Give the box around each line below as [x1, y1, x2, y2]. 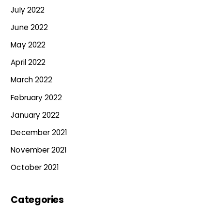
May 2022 [11, 40, 46, 50]
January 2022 [11, 109, 60, 120]
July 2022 [11, 4, 45, 15]
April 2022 [11, 57, 46, 68]
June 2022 [11, 22, 48, 32]
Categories [11, 193, 64, 206]
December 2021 [11, 127, 68, 138]
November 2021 [11, 145, 67, 155]
